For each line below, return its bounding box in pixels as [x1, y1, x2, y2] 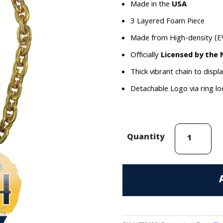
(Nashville [174, 149, 207, 163]
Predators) [174, 163, 211, 176]
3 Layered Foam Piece [130, 15, 205, 28]
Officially [130, 49, 161, 62]
